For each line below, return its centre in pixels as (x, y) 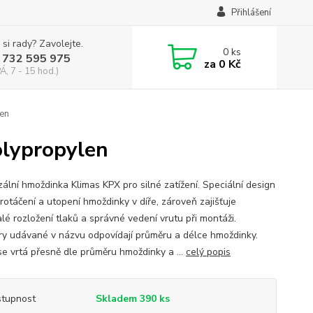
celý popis (208, 252)
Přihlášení (251, 13)
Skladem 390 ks (132, 299)
